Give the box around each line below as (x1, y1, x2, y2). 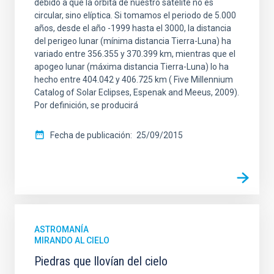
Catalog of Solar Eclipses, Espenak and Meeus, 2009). (34, 87, 239, 97)
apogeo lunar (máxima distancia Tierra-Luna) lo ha (34, 61, 229, 72)
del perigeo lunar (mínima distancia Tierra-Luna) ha (34, 35, 231, 46)
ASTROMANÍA (34, 224, 89, 234)
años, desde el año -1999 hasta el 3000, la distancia (34, 23, 231, 33)
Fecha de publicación (50, 130, 130, 140)
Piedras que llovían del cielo (34, 253, 168, 268)
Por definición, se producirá (34, 100, 138, 110)
